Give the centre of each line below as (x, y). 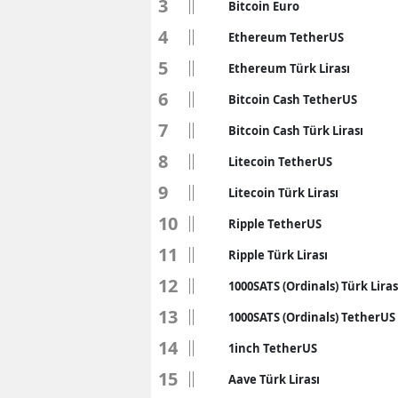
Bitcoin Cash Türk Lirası (296, 131)
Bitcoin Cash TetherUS (293, 100)
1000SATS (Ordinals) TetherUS (312, 318)
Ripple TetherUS (275, 224)
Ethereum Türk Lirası (289, 69)
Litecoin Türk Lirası (283, 193)
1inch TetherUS (273, 349)
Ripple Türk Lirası (278, 255)
